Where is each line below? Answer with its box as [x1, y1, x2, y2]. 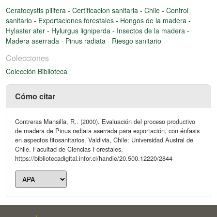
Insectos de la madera [117, 25, 187, 35]
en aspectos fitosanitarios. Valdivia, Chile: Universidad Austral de [15, 135, 193, 144]
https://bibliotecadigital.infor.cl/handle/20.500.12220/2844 [15, 153, 172, 163]
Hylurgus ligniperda [51, 25, 112, 35]
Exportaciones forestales [38, 15, 116, 25]
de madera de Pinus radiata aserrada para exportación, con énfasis [15, 125, 200, 135]
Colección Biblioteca [6, 66, 67, 76]
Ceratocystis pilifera [6, 5, 68, 15]
